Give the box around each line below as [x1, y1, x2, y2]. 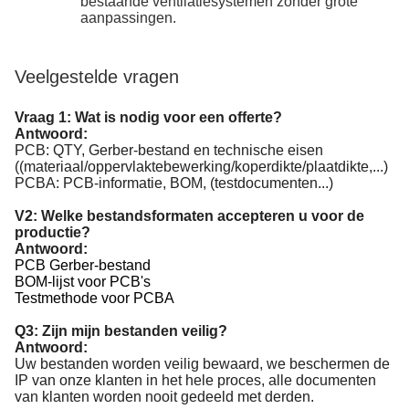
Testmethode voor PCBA [15, 290, 174, 306]
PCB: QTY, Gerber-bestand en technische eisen [15, 142, 323, 158]
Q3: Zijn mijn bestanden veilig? [15, 323, 227, 339]
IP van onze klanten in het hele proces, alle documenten [15, 372, 376, 388]
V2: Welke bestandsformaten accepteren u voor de [15, 208, 364, 224]
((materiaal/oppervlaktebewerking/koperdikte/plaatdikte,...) [15, 159, 388, 174]
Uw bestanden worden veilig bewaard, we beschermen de [15, 356, 390, 372]
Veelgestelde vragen [15, 67, 179, 87]
